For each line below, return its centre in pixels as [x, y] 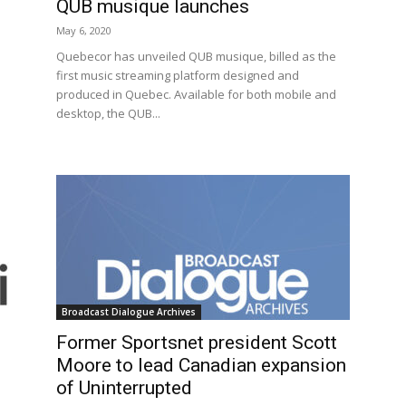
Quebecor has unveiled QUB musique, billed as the [196, 56]
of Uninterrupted [124, 388]
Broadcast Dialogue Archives [129, 312]
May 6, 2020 [84, 30]
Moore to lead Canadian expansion [201, 365]
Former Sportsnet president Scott [197, 343]
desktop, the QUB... [108, 113]
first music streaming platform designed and [178, 75]
